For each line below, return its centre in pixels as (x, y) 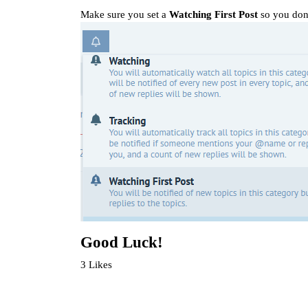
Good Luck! (122, 242)
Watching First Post (213, 14)
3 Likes (96, 265)
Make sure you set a (125, 14)
